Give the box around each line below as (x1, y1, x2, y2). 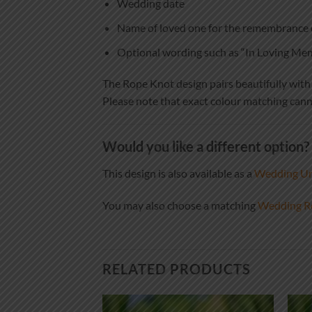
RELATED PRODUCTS (102, 260, 251, 277)
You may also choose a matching (102, 198, 258, 212)
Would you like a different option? (102, 138, 309, 155)
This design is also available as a (102, 166, 254, 180)
